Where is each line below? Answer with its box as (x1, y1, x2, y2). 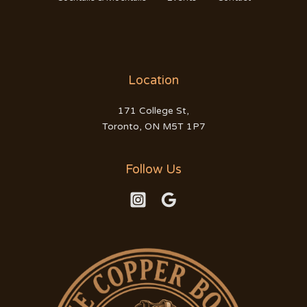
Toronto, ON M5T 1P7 (101, 120, 206, 132)
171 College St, (118, 104, 189, 116)
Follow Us (125, 161, 182, 177)
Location (128, 73, 179, 88)
